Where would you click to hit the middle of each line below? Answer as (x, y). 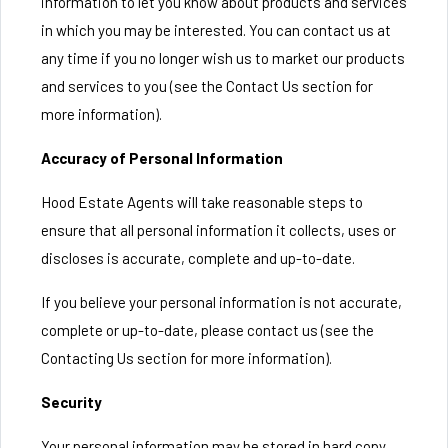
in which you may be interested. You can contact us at (216, 30)
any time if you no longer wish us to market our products (223, 58)
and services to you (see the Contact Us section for (207, 86)
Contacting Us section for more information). (186, 358)
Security (71, 402)
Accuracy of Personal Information (162, 158)
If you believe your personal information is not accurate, (221, 302)
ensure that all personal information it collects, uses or (218, 230)
